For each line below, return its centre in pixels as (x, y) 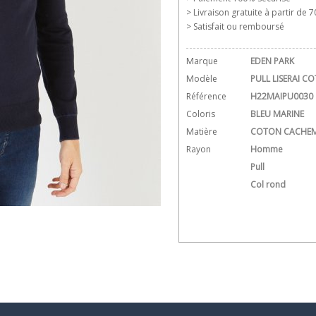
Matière (202, 132)
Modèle (202, 79)
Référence (206, 96)
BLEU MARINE (277, 114)
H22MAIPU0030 (282, 96)
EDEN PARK (272, 61)
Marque (202, 61)
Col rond (268, 184)
